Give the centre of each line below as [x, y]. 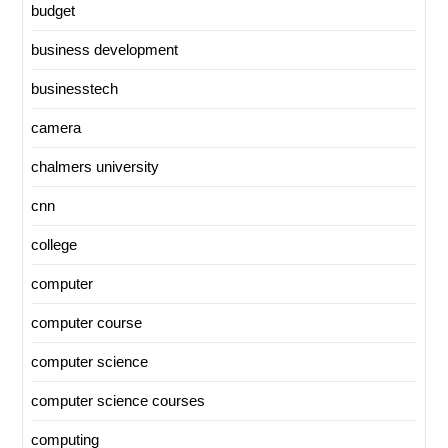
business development [104, 50]
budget [53, 11]
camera [56, 128]
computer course [86, 323]
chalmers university [95, 167]
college [54, 245]
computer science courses [118, 401]
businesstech [74, 89]
